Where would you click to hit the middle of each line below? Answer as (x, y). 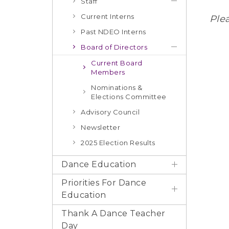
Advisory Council (110, 112)
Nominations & (117, 87)
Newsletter (100, 127)
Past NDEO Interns (113, 32)
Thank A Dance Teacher (113, 213)
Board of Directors (114, 47)
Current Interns (108, 16)
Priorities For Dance (104, 183)
